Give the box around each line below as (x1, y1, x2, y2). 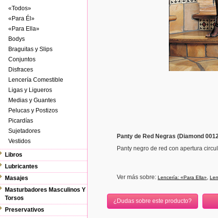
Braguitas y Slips (8, 46, 53, 53)
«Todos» (8, 5, 31, 12)
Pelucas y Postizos (8, 107, 58, 114)
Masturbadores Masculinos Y (5, 186, 86, 193)
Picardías (8, 117, 33, 124)
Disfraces (8, 66, 33, 73)
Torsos (5, 195, 24, 201)
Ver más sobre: (117, 174, 158, 181)
